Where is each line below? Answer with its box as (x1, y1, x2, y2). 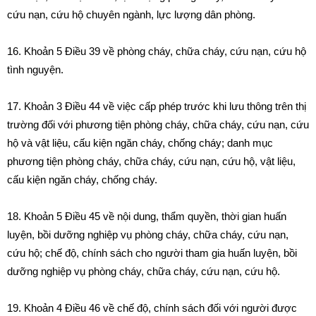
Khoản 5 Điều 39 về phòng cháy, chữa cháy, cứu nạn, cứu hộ (24, 45, 306, 57)
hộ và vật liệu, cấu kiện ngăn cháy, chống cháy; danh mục (7, 137, 273, 149)
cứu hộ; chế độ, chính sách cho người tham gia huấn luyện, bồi (7, 247, 297, 259)
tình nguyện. (7, 63, 63, 75)
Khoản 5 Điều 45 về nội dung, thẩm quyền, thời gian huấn (24, 210, 286, 222)
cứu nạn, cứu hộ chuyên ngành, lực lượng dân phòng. (7, 8, 255, 20)
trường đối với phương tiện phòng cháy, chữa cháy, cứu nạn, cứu (7, 119, 309, 130)
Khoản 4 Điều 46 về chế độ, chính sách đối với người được (24, 302, 297, 314)
